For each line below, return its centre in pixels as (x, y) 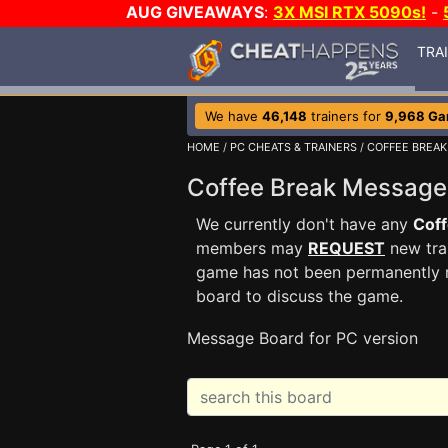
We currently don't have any (304, 224)
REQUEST (346, 248)
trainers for (346, 116)
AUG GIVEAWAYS (195, 12)
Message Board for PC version (302, 338)
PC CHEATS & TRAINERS (293, 147)
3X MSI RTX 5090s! (349, 12)
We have (233, 116)
